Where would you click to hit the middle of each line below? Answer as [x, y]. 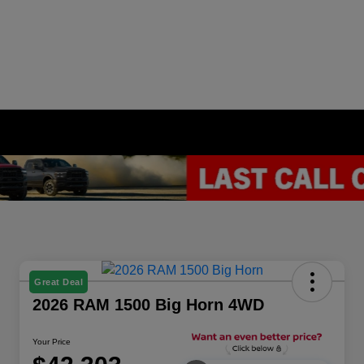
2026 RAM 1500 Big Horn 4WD [148, 305]
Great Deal [58, 282]
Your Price [52, 342]
